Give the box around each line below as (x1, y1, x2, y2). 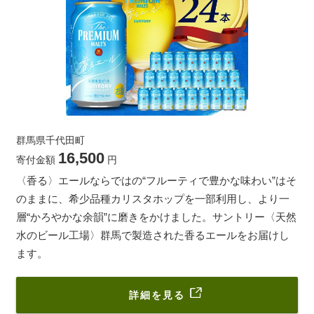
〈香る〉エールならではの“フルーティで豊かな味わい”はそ (16, 175, 296, 187)
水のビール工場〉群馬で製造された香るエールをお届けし (16, 229, 289, 242)
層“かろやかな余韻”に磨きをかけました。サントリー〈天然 (16, 211, 296, 224)
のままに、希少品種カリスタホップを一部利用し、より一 (16, 193, 289, 205)
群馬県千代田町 (16, 135, 85, 146)
